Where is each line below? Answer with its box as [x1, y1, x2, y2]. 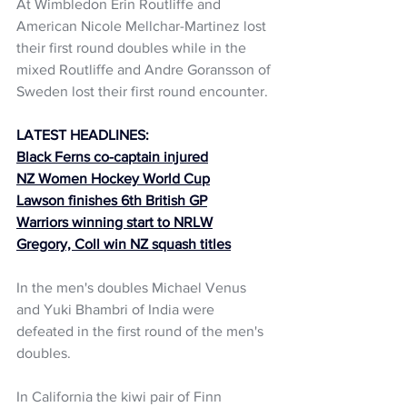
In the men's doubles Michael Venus [16, 279, 250, 295]
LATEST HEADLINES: [16, 126, 149, 143]
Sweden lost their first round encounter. [16, 83, 272, 99]
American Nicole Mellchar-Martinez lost [16, 17, 270, 34]
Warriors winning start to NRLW [16, 213, 213, 230]
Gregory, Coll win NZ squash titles [16, 235, 231, 252]
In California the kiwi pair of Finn [16, 388, 225, 404]
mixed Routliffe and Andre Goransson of [16, 61, 274, 77]
